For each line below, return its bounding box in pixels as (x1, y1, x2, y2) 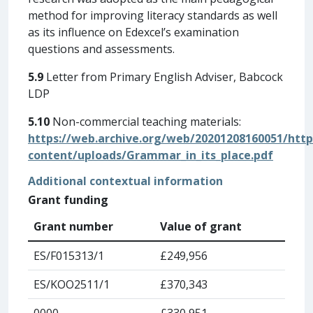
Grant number (34, 218, 113, 234)
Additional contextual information (28, 173, 223, 189)
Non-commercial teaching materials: (50, 113, 241, 129)
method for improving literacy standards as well (28, 7, 277, 23)
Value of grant (160, 218, 242, 234)
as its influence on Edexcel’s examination (28, 24, 239, 40)
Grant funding (28, 191, 108, 208)
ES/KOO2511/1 (34, 276, 110, 292)
